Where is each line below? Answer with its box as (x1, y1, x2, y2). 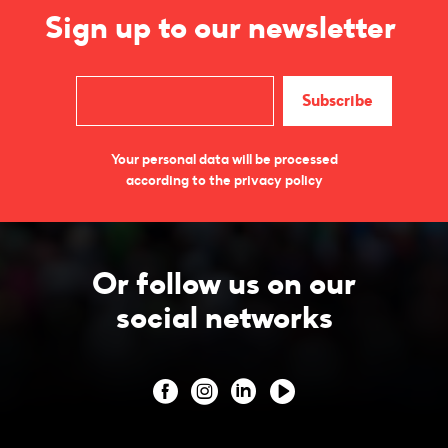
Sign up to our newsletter (45, 8, 403, 46)
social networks (115, 299, 333, 336)
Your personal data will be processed (110, 150, 338, 168)
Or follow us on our (92, 265, 356, 302)
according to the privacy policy (125, 171, 323, 189)
